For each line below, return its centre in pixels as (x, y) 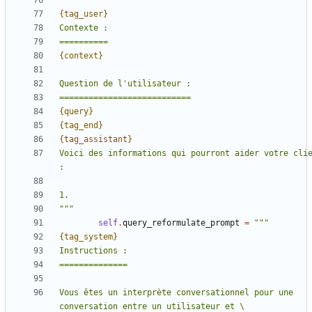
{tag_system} (88, 237)
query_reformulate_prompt (181, 223)
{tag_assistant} (96, 140)
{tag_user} (84, 14)
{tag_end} (81, 126)
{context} (81, 56)
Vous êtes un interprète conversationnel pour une (176, 293)
